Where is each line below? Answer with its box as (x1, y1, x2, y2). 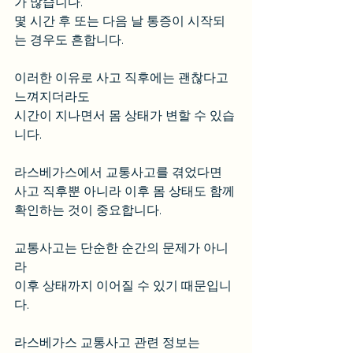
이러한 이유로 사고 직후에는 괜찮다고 (14, 70, 232, 85)
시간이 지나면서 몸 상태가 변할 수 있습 (14, 108, 235, 123)
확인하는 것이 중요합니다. (14, 203, 162, 217)
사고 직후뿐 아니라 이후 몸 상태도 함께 (14, 184, 238, 199)
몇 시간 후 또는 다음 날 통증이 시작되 (14, 13, 225, 28)
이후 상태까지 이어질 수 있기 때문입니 (14, 278, 232, 293)
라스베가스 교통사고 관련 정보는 (14, 335, 200, 350)
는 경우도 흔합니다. (14, 32, 124, 47)
